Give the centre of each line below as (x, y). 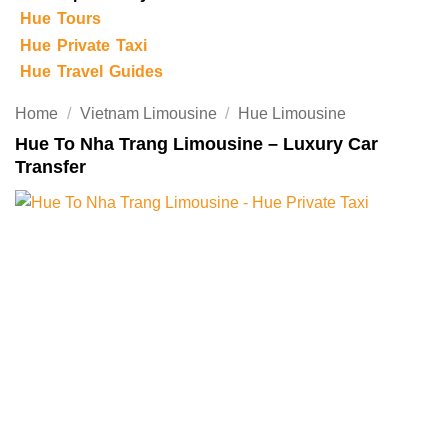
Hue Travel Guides (91, 72)
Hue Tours (60, 18)
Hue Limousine (292, 114)
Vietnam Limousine (148, 114)
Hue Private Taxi (83, 45)
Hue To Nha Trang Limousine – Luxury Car (196, 144)
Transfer (50, 167)
